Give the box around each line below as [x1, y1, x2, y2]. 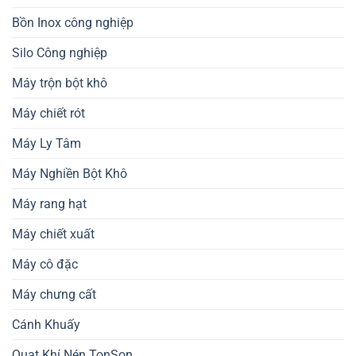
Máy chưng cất [12, 287, 96, 303]
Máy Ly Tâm [12, 136, 81, 152]
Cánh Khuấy [12, 317, 80, 333]
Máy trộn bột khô [12, 75, 107, 91]
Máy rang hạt [12, 196, 87, 212]
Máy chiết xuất [12, 226, 95, 242]
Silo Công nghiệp [12, 45, 107, 61]
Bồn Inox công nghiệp [12, 15, 133, 31]
